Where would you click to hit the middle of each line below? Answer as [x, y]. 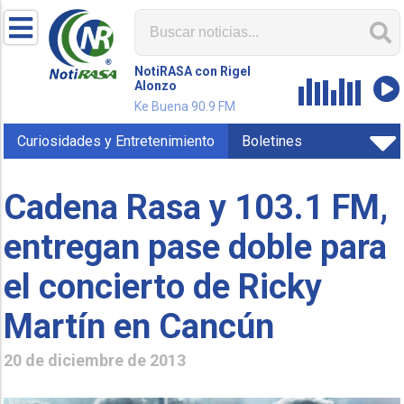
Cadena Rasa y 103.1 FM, [196, 207]
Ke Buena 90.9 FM [185, 106]
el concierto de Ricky [163, 286]
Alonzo [156, 86]
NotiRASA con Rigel [193, 71]
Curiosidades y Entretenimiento [116, 141]
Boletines [272, 141]
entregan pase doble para [196, 247]
